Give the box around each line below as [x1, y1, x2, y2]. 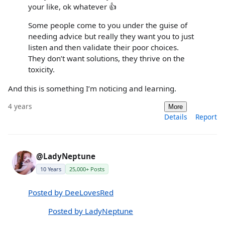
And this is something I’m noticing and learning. [8, 83, 176, 93]
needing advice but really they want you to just [28, 31, 194, 42]
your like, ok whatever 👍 [28, 2, 117, 12]
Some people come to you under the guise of [28, 20, 187, 31]
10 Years [40, 165, 61, 173]
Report [195, 111, 217, 122]
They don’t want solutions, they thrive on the [28, 53, 185, 64]
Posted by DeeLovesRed [28, 187, 114, 197]
